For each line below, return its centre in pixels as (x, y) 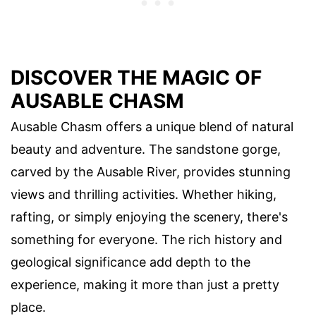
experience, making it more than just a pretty (145, 284)
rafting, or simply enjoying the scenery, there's (149, 217)
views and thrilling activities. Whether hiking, (144, 194)
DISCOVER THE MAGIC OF (136, 77)
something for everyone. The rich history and (146, 239)
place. (28, 307)
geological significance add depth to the (130, 262)
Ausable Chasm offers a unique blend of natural (152, 126)
